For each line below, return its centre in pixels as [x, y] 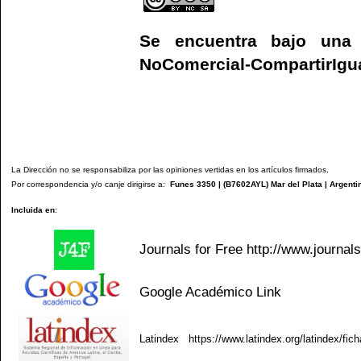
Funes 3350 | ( [195, 184]
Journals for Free [193, 249]
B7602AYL [246, 184]
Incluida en [33, 210]
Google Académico [196, 291]
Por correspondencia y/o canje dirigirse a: [88, 184]
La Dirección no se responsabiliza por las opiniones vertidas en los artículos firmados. [170, 169]
